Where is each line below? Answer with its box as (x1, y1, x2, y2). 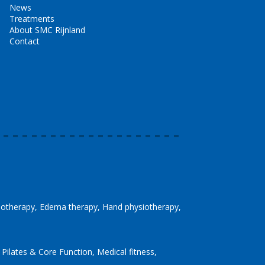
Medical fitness (97, 245, 154, 257)
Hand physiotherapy (102, 201, 179, 212)
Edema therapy (40, 201, 98, 212)
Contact (9, 35, 40, 47)
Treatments (9, 13, 54, 24)
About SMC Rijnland (9, 24, 85, 35)
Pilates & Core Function (2, 245, 92, 257)
